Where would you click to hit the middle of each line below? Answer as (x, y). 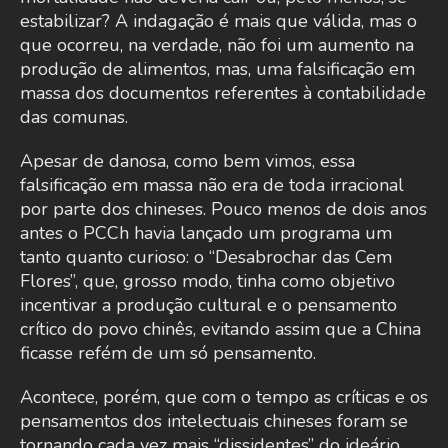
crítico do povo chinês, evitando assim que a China (220, 329)
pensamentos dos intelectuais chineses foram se (214, 421)
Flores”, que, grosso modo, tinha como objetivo (207, 281)
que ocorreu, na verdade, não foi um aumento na (217, 45)
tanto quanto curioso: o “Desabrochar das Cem (206, 257)
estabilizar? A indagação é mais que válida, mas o (218, 21)
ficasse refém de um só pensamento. (168, 353)
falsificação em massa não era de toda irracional (212, 185)
